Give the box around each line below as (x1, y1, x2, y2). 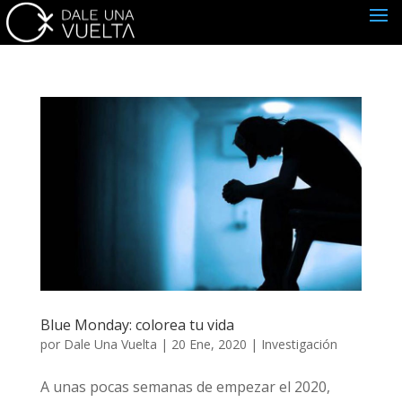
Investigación (260, 335, 337, 353)
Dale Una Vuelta (63, 335, 157, 353)
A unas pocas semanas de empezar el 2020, (39, 376, 330, 397)
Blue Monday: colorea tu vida (39, 314, 234, 335)
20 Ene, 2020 (170, 335, 247, 353)
